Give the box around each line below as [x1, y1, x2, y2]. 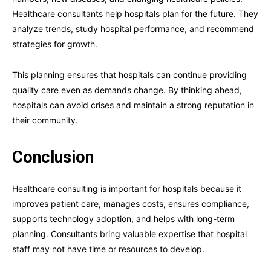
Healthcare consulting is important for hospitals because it [12, 183, 241, 194]
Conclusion [12, 148, 94, 168]
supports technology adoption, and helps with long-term [12, 214, 235, 224]
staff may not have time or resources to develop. [12, 244, 204, 255]
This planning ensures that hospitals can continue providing [12, 70, 247, 80]
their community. [12, 115, 78, 126]
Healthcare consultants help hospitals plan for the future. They [12, 8, 258, 19]
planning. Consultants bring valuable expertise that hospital [12, 229, 247, 240]
